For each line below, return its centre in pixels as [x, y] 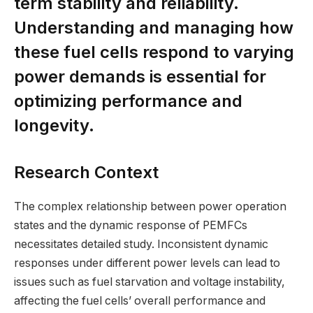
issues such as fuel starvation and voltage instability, [150, 282]
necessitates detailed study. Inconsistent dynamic [141, 245]
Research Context [86, 173]
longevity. [54, 125]
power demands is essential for [140, 76]
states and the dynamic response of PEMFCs [131, 226]
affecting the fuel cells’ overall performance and [140, 301]
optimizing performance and [128, 101]
